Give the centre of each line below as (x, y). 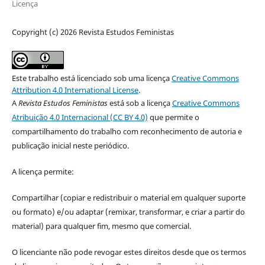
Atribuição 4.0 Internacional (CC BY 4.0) (80, 117)
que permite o (173, 117)
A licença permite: (43, 171)
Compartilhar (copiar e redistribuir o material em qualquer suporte (128, 197)
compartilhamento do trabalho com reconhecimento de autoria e (127, 131)
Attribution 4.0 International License (75, 90)
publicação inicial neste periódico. (70, 145)
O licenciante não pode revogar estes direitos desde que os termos (129, 252)
